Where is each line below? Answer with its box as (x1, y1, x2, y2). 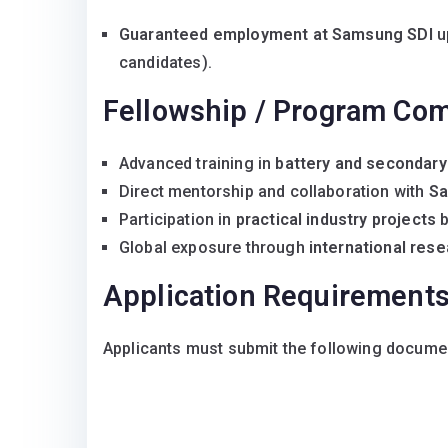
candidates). (119, 53, 212, 73)
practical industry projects (235, 210, 437, 230)
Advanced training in (119, 154, 276, 174)
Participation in (119, 210, 236, 230)
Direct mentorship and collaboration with (119, 182, 429, 202)
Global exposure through (119, 238, 309, 258)
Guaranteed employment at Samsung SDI (119, 25, 433, 45)
